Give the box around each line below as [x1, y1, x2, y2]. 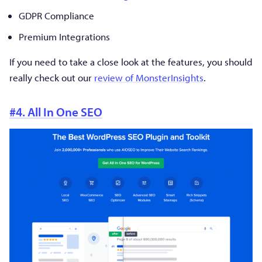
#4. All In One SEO [9, 104, 102, 119]
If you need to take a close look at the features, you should [9, 55, 253, 68]
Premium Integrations [19, 30, 110, 43]
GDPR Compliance [19, 9, 94, 22]
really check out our [9, 71, 94, 84]
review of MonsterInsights [94, 71, 204, 84]
